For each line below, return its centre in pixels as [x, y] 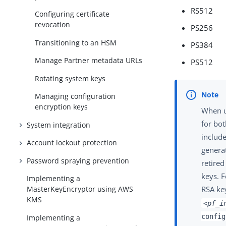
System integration [59, 125]
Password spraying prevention [78, 160]
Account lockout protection [72, 143]
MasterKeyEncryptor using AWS [80, 189]
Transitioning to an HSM [76, 42]
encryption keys [62, 107]
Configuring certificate [72, 14]
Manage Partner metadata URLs [89, 61]
